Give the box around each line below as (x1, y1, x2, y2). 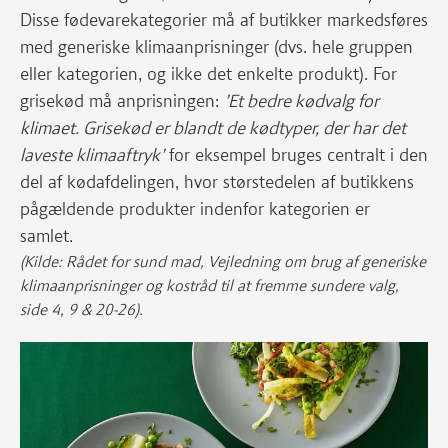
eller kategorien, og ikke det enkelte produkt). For (20, 63, 397, 85)
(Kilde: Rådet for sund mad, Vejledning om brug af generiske (20, 252, 426, 271)
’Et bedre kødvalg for (224, 90, 379, 112)
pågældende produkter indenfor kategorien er (20, 198, 370, 220)
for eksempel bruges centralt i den (164, 144, 428, 166)
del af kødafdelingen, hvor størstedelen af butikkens (20, 171, 414, 193)
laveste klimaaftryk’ (20, 144, 164, 166)
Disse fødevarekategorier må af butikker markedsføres (20, 9, 428, 31)
